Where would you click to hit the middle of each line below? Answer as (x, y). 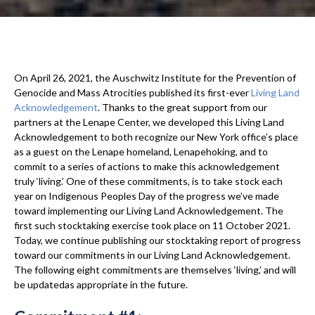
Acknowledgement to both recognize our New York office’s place (156, 137)
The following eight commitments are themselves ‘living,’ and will (155, 270)
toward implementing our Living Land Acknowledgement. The (149, 211)
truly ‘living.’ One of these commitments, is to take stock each (148, 181)
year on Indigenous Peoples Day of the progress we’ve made (147, 196)
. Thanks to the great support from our (182, 107)
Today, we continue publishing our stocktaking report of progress (157, 240)
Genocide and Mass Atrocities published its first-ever (131, 92)
